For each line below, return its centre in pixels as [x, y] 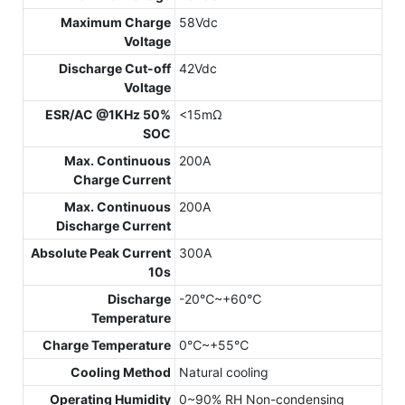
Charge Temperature [107, 345]
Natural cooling [224, 372]
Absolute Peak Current [101, 253]
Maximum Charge [116, 23]
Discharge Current [113, 226]
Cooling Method [121, 372]
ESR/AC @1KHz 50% [108, 115]
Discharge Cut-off [115, 69]
